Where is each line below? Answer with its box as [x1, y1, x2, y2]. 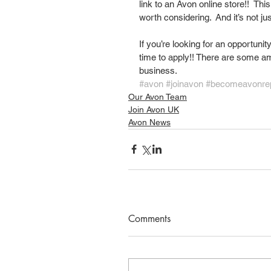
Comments [128, 212, 171, 225]
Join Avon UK [128, 104, 179, 114]
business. [139, 65, 180, 76]
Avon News [128, 117, 171, 127]
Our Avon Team [128, 91, 187, 102]
